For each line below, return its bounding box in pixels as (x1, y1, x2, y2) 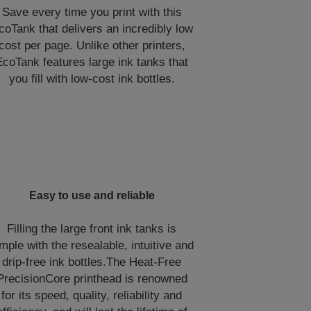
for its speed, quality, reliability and (1, 289, 183, 302)
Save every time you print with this (1, 6, 182, 19)
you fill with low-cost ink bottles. (8, 72, 175, 85)
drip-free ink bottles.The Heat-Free (2, 255, 182, 269)
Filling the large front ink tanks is (7, 222, 177, 235)
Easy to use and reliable (28, 190, 155, 201)
